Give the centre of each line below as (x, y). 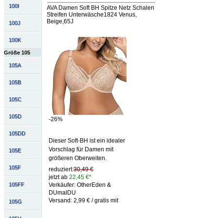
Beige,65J (60, 21)
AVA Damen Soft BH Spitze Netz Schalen (100, 8)
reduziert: (61, 170)
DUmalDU (62, 193)
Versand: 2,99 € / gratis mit (83, 201)
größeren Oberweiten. (77, 158)
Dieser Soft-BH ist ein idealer (87, 141)
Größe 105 (17, 53)
